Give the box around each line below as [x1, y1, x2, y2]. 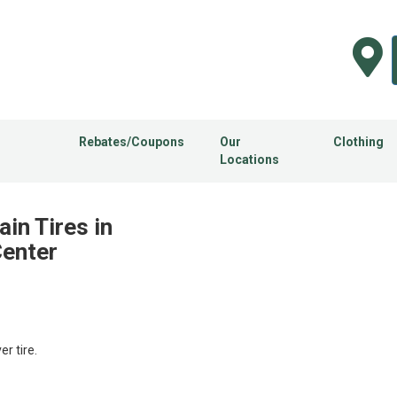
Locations [219, 152, 279, 167]
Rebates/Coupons [78, 135, 184, 150]
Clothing [332, 135, 384, 150]
